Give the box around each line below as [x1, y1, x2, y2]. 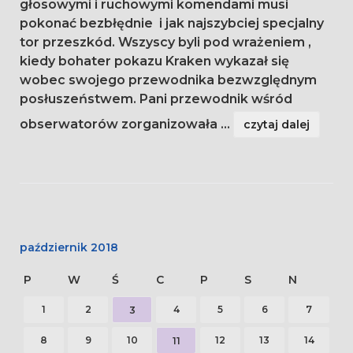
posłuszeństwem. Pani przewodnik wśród [20, 91, 292, 107]
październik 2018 [20, 240, 118, 255]
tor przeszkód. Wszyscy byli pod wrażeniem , [20, 35, 311, 50]
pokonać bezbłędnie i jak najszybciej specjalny [20, 16, 324, 32]
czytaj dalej [243, 117, 310, 132]
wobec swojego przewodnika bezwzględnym [20, 72, 317, 88]
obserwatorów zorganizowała [20, 117, 221, 132]
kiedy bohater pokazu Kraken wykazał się [20, 54, 289, 69]
